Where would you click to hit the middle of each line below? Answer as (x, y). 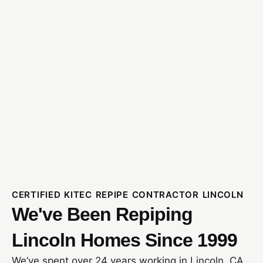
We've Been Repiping (102, 214)
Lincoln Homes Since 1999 (124, 240)
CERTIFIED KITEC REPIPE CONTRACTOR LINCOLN (128, 194)
